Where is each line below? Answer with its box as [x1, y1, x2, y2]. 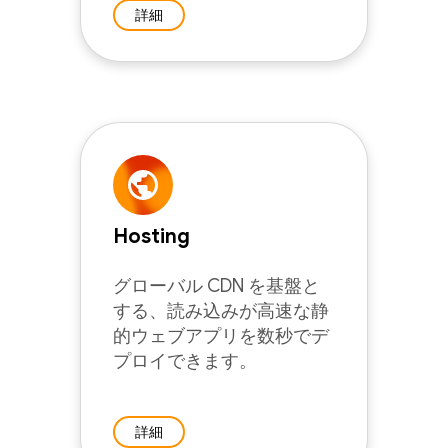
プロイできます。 [113, 350, 257, 372]
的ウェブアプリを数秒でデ [113, 325, 329, 347]
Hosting [113, 224, 190, 249]
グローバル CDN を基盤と [113, 275, 320, 297]
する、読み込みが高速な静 [113, 300, 329, 322]
